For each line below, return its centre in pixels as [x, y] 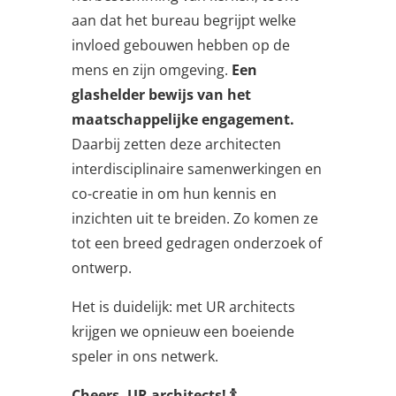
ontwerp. [101, 268]
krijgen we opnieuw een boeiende [183, 332]
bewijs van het [199, 95]
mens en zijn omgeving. [151, 70]
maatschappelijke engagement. [183, 120]
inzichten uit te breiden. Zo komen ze [194, 219]
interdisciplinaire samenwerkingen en [196, 169]
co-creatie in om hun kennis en [174, 194]
